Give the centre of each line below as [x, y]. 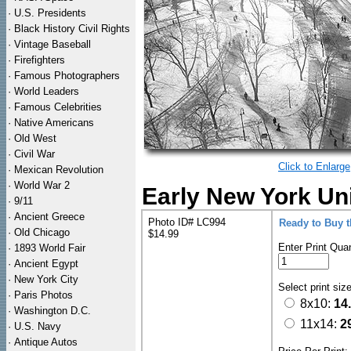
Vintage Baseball [52, 44]
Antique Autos [46, 342]
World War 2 [42, 185]
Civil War [34, 154]
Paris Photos [43, 295]
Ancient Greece [49, 217]
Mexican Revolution [59, 170]
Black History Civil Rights [72, 29]
